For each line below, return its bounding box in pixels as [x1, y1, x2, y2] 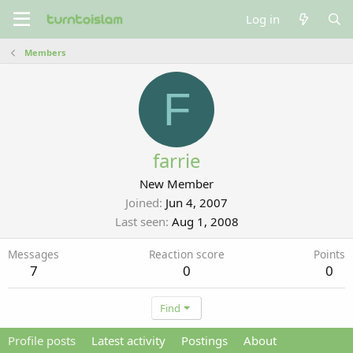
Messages [8, 247, 59, 262]
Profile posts [8, 333, 76, 348]
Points [314, 247, 345, 262]
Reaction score [148, 247, 225, 262]
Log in [246, 11, 281, 27]
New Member [139, 176, 214, 191]
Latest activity [91, 333, 165, 348]
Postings [181, 333, 228, 348]
